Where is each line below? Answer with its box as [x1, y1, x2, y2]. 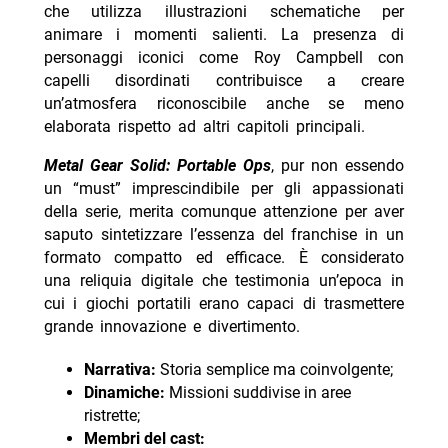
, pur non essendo [271, 156, 405, 176]
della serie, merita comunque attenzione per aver [43, 202, 405, 222]
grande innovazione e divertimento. [43, 317, 300, 337]
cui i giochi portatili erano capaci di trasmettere [43, 294, 405, 314]
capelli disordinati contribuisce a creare [43, 71, 405, 91]
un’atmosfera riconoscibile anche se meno [43, 94, 405, 114]
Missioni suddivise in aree [164, 383, 351, 403]
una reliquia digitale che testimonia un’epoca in [43, 271, 405, 291]
